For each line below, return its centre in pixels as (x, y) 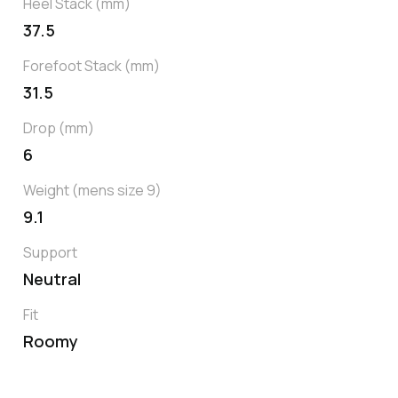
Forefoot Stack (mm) (92, 66)
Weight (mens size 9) (92, 191)
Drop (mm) (59, 128)
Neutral (52, 279)
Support (50, 253)
